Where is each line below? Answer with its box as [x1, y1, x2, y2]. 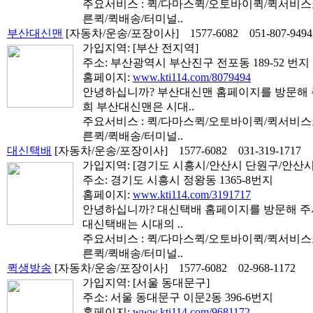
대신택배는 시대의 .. [82, 218, 183, 230]
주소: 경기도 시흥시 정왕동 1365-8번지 [82, 174, 273, 186]
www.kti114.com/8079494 [133, 71, 251, 83]
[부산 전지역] [133, 42, 198, 54]
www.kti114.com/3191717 [133, 189, 251, 201]
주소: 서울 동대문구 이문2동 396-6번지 [82, 291, 273, 303]
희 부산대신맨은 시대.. [82, 101, 194, 112]
